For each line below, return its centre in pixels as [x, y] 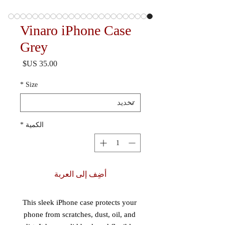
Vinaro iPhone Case [76, 30]
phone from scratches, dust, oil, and [79, 214]
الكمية [35, 125]
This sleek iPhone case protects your [79, 202]
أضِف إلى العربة [80, 174]
